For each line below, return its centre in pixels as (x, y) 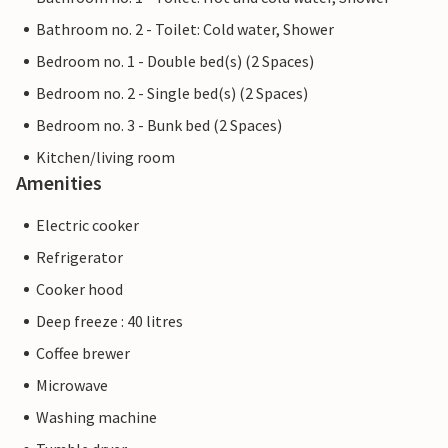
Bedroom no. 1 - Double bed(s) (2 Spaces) (175, 61)
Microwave (72, 385)
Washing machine (96, 417)
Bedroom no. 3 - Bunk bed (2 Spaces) (159, 125)
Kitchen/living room (105, 157)
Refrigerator (79, 257)
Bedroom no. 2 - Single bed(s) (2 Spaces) (172, 93)
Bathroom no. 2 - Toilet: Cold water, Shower (185, 29)
